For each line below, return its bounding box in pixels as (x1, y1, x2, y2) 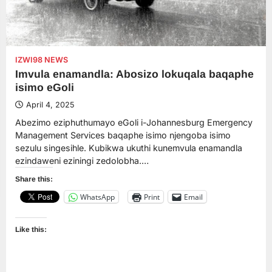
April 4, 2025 (26, 100, 74, 110)
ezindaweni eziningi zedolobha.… (15, 155, 149, 166)
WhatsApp (80, 191, 115, 202)
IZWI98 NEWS (15, 55, 68, 65)
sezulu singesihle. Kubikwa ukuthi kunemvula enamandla (15, 143, 242, 154)
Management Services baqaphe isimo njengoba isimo (15, 130, 231, 141)
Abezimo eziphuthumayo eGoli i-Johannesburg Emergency (15, 117, 253, 128)
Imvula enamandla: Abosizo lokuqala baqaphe (15, 68, 254, 81)
